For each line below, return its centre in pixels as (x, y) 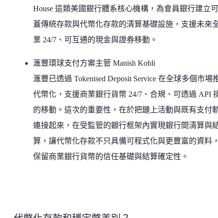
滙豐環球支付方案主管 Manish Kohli (94, 63)
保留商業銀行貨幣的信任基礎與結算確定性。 (111, 157)
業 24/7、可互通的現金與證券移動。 (95, 40)
